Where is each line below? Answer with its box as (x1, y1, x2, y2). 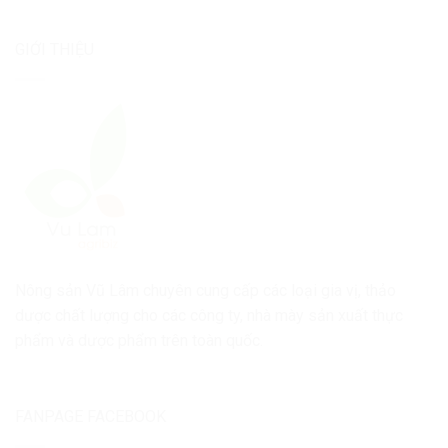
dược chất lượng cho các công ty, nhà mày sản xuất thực (15, 306, 403, 326)
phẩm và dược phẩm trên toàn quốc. (15, 331, 263, 351)
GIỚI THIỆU (15, 39, 94, 59)
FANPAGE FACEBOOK (15, 406, 166, 426)
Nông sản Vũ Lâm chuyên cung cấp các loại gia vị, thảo (15, 281, 396, 301)
